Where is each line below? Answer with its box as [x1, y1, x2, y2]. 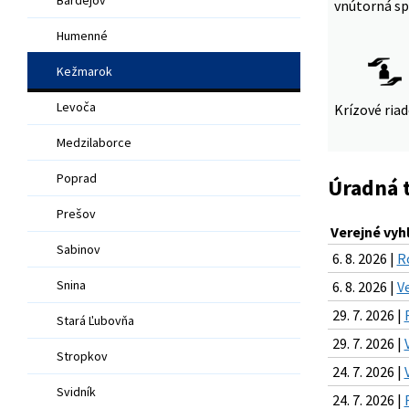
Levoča [57, 98, 96, 115]
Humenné [57, 26, 108, 44]
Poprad [57, 169, 97, 186]
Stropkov [57, 347, 108, 364]
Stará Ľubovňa [57, 311, 134, 329]
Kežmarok [57, 62, 112, 79]
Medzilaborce [57, 133, 131, 151]
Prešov [57, 204, 96, 222]
